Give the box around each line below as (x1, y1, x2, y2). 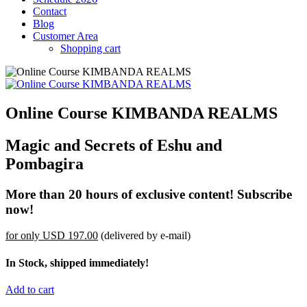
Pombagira (5, 154, 84, 173)
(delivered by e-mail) (98, 230, 191, 242)
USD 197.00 (42, 230, 98, 242)
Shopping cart (60, 42, 121, 54)
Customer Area (33, 30, 98, 42)
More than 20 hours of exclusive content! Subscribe (5, 186, 292, 201)
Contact (33, 5, 66, 17)
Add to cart (5, 283, 54, 295)
